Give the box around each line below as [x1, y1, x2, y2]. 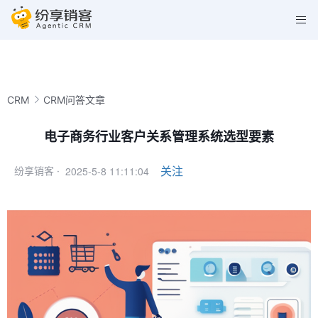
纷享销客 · [14, 165, 60, 177]
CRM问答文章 [43, 93, 105, 106]
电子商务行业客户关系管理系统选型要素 [44, 129, 274, 144]
